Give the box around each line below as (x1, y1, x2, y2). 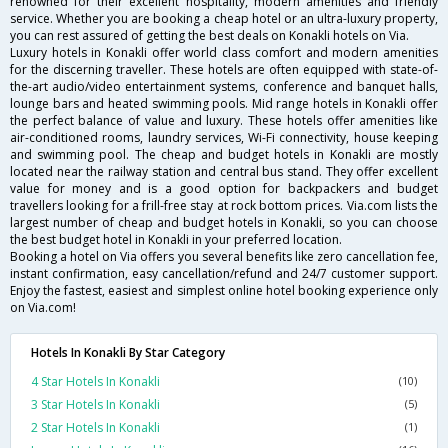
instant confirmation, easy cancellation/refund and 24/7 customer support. (10, 265, 438, 283)
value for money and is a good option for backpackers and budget (10, 180, 438, 198)
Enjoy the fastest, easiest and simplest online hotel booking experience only (10, 282, 438, 300)
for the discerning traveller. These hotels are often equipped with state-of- (10, 61, 438, 79)
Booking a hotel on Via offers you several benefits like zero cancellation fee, (10, 248, 438, 266)
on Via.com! (10, 299, 76, 317)
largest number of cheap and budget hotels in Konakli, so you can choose (10, 214, 438, 232)
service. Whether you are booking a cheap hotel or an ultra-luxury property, (10, 10, 438, 28)
